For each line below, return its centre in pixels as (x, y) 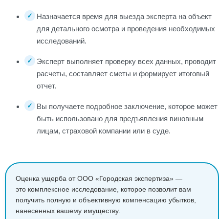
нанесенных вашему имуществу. (68, 211)
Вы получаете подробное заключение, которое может (127, 107)
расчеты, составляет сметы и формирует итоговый (123, 74)
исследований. (62, 41)
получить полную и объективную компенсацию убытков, (106, 200)
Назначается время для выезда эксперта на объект (124, 17)
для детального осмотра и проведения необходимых (126, 29)
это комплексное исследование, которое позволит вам (103, 189)
